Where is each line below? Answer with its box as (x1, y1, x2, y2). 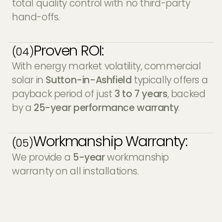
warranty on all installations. (11, 164, 139, 178)
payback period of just (11, 87, 115, 101)
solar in (11, 73, 46, 87)
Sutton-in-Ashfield (46, 73, 132, 87)
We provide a (11, 150, 73, 164)
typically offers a (131, 73, 208, 87)
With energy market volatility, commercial (11, 59, 201, 73)
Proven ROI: (34, 40, 104, 60)
